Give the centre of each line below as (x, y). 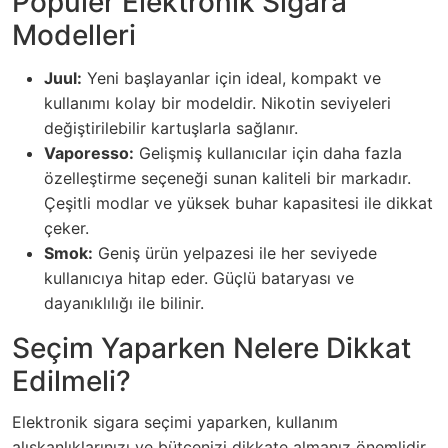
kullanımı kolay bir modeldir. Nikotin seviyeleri (217, 103)
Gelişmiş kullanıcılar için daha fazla (268, 153)
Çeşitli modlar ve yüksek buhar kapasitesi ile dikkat (238, 203)
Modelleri (74, 35)
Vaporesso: (89, 153)
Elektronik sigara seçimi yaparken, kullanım (175, 422)
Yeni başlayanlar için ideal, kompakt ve (231, 78)
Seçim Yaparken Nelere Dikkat (211, 348)
